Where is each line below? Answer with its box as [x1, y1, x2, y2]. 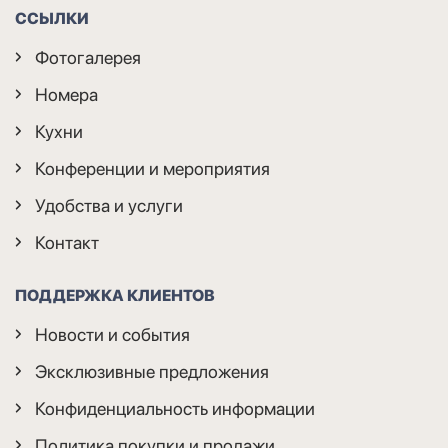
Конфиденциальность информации [35, 397, 315, 419]
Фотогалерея [35, 46, 141, 68]
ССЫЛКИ [15, 8, 89, 28]
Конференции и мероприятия [35, 157, 270, 179]
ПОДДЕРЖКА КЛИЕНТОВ [15, 285, 215, 305]
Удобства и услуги [35, 194, 183, 216]
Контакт [35, 231, 99, 253]
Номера [35, 83, 98, 105]
